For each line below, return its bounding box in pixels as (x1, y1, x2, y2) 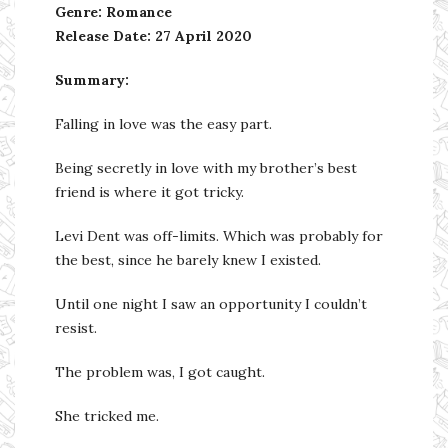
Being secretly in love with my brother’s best (55, 159, 357, 178)
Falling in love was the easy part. (55, 115, 272, 134)
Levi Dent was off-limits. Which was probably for (55, 227, 383, 246)
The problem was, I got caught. (55, 363, 265, 382)
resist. (55, 319, 97, 338)
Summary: (55, 71, 129, 90)
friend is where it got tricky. (55, 183, 244, 202)
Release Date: (55, 27, 151, 46)
